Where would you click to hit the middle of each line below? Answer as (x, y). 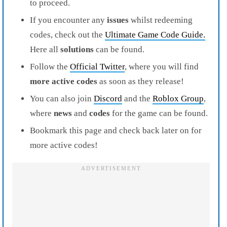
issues (118, 20)
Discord (108, 98)
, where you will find (162, 66)
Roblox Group (178, 98)
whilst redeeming (161, 20)
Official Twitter (97, 66)
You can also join (62, 98)
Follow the (50, 66)
